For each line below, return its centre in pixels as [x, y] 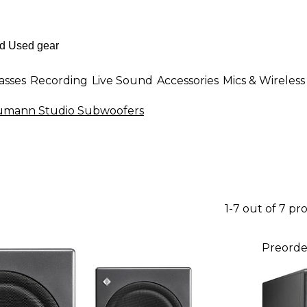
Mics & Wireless [264, 80]
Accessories [188, 80]
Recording [59, 80]
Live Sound [122, 80]
